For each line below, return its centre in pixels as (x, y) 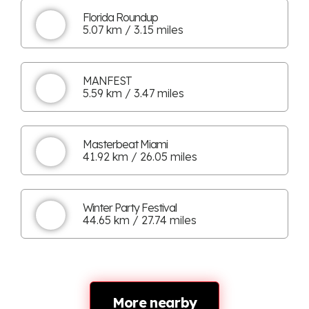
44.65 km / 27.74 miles (140, 220)
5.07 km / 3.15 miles (133, 29)
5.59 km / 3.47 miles (133, 93)
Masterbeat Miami (125, 144)
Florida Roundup (120, 17)
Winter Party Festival (130, 207)
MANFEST (107, 80)
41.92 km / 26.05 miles (140, 156)
